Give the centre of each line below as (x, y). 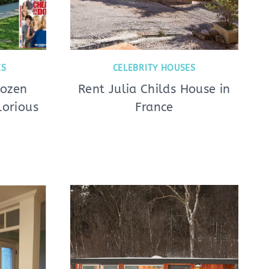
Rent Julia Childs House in (154, 89)
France (154, 107)
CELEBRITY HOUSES (154, 68)
